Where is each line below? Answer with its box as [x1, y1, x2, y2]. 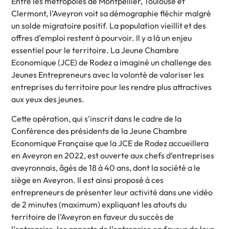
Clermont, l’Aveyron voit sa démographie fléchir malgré [11, 8, 212, 19]
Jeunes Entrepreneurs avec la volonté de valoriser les [11, 70, 204, 80]
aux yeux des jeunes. [11, 94, 85, 105]
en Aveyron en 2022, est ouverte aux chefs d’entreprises [11, 150, 215, 161]
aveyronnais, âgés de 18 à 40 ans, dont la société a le [11, 163, 201, 173]
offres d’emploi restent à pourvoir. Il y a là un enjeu [11, 33, 192, 43]
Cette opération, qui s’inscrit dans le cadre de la [11, 113, 182, 124]
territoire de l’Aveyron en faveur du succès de [11, 212, 174, 222]
